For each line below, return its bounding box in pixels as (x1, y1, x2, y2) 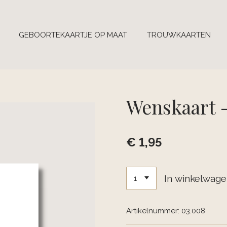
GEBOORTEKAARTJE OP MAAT (19, 30, 127, 40)
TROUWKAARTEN (147, 30, 211, 40)
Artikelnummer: (126, 206, 179, 216)
